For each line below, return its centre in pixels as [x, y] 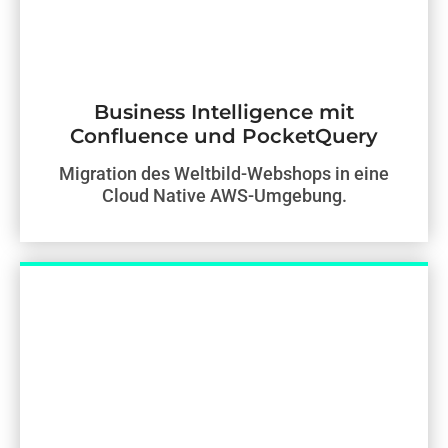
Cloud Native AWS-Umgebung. [224, 195]
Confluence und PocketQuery [224, 135]
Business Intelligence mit [224, 111]
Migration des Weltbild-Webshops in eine [224, 173]
